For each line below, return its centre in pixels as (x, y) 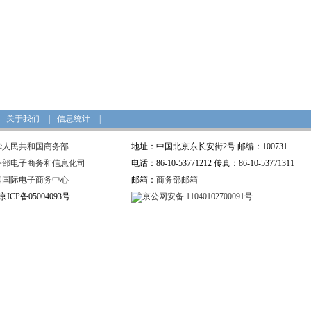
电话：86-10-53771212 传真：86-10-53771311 (213, 163)
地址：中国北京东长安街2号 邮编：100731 (209, 146)
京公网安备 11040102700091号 (197, 196)
